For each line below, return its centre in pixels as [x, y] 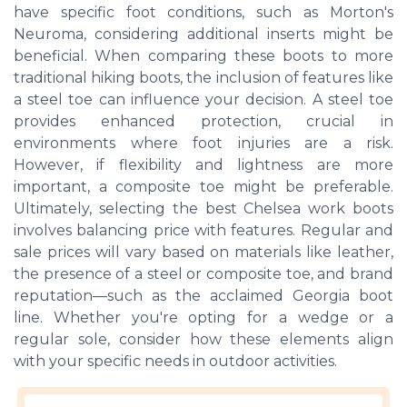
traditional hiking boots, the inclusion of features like [203, 78]
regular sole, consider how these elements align [203, 339]
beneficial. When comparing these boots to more [203, 56]
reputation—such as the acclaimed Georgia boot [203, 296]
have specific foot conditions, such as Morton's [203, 12]
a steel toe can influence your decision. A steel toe [203, 99]
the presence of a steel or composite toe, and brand [203, 274]
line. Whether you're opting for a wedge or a [203, 318]
